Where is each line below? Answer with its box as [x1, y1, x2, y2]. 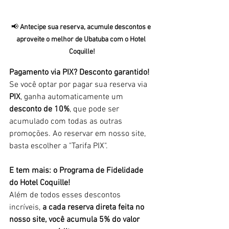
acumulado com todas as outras [9, 117, 124, 127]
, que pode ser [70, 104, 121, 114]
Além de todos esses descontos [9, 190, 123, 200]
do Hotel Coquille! [9, 178, 70, 188]
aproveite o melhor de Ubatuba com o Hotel [16, 35, 147, 44]
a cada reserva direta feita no [42, 202, 146, 213]
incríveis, [9, 202, 42, 213]
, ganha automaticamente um [20, 92, 125, 102]
